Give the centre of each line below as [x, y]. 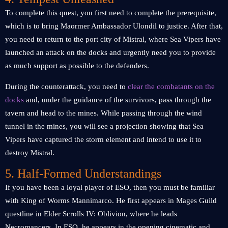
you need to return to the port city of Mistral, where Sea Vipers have [113, 39]
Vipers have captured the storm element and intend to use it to [103, 139]
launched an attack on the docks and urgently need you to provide [110, 52]
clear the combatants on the [171, 87]
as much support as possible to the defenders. [77, 66]
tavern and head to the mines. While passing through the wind [104, 113]
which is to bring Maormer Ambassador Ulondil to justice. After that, [114, 26]
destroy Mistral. [30, 153]
